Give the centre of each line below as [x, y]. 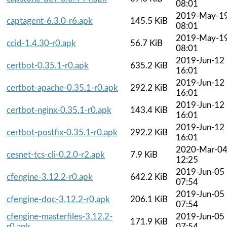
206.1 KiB [149, 199]
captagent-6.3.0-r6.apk [50, 21]
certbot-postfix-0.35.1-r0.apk [62, 132]
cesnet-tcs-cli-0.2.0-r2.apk [56, 155]
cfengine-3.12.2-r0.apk [50, 177]
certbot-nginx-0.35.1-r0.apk [59, 110]
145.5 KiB [149, 21]
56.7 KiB [146, 43]
